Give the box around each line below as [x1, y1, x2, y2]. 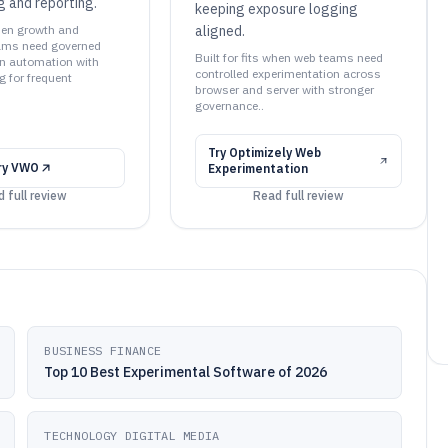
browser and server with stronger [194, 82, 374, 97]
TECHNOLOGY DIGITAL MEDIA [44, 428, 220, 443]
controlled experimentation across [194, 66, 381, 81]
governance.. [194, 98, 264, 113]
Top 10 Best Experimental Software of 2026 [44, 363, 328, 381]
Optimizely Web [228, 145, 321, 160]
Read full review [252, 188, 344, 203]
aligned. [194, 22, 245, 40]
